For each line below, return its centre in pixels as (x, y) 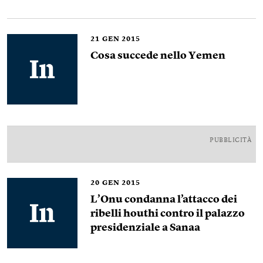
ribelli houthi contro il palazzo (168, 214)
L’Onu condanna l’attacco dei (164, 200)
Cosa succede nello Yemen (158, 56)
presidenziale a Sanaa (145, 228)
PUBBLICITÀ (230, 141)
